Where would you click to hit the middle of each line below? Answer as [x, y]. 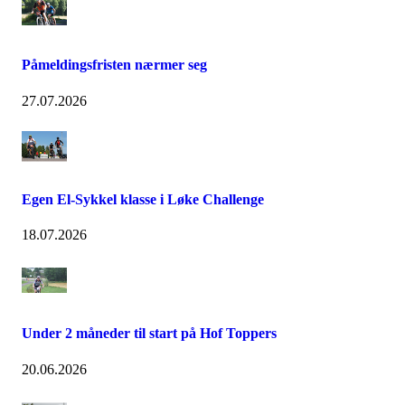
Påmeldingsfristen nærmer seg [114, 65]
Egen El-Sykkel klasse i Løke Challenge [143, 199]
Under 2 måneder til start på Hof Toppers [149, 334]
